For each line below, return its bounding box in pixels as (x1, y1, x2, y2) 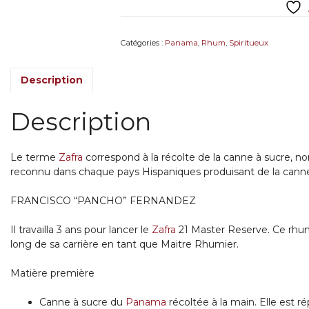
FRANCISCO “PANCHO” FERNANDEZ (10, 195, 197, 208)
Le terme (10, 151, 59, 164)
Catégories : (120, 37, 165, 48)
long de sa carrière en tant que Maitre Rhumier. (10, 238, 239, 251)
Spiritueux (228, 37, 268, 48)
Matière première (10, 267, 95, 280)
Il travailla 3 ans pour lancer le (10, 223, 152, 237)
